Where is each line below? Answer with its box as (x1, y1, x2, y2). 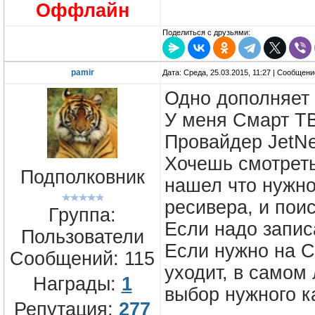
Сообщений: (10, 247, 124, 269)
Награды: (32, 273, 122, 295)
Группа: (49, 204, 116, 226)
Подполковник (20, 167, 145, 188)
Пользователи (20, 226, 144, 247)
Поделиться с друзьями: (162, 28, 250, 37)
